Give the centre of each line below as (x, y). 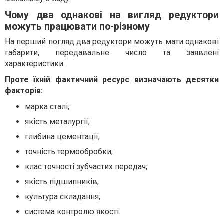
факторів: (24, 91)
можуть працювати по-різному (77, 27)
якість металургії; (57, 122)
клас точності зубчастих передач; (86, 167)
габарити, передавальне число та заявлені (112, 53)
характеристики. (35, 64)
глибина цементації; (62, 137)
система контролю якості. (73, 212)
